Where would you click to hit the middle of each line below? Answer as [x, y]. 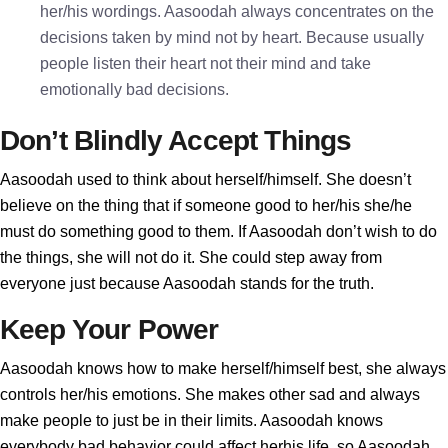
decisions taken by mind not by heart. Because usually [232, 37]
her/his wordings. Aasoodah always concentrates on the [237, 11]
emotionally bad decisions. [134, 89]
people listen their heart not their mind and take [205, 63]
